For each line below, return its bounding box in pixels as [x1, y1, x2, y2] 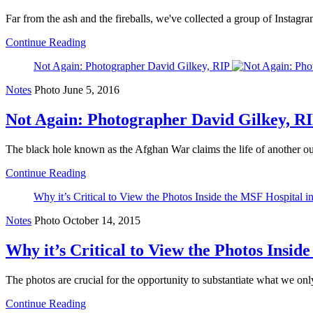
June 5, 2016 [63, 84, 119, 96]
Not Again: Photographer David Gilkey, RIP [34, 60, 229, 73]
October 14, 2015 [63, 214, 140, 226]
